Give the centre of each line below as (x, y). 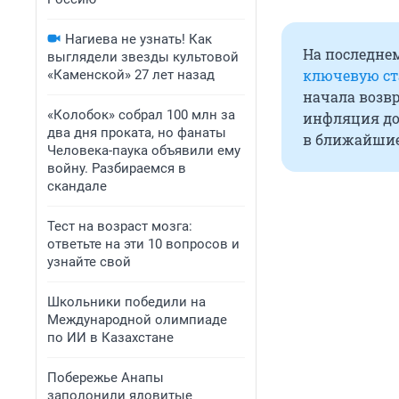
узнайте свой (89, 262)
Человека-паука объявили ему (144, 151)
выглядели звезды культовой (143, 57)
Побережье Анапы (106, 378)
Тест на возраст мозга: (120, 226)
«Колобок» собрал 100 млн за (141, 115)
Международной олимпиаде (137, 320)
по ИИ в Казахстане (110, 338)
